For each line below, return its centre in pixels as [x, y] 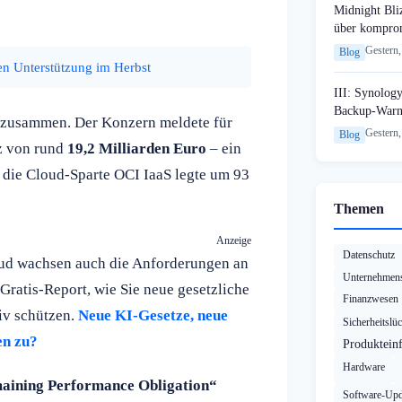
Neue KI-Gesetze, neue [153, 315]
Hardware [364, 367]
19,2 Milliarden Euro [137, 148]
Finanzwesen [371, 299]
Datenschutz [369, 255]
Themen [359, 209]
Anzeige [234, 240]
